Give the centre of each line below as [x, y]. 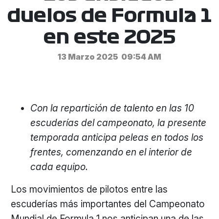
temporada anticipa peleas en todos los [117, 137]
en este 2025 [109, 37]
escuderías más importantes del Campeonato [108, 204]
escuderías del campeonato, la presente [119, 123]
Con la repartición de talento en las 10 [112, 108]
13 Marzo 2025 [88, 57]
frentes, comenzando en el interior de [111, 152]
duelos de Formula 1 [109, 16]
